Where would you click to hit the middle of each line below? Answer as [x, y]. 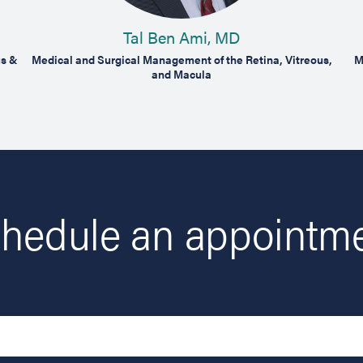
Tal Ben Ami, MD [182, 37]
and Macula [182, 74]
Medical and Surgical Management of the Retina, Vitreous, [181, 60]
